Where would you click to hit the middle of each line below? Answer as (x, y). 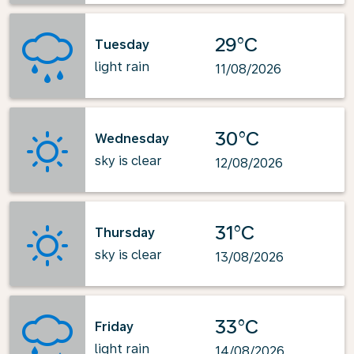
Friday (114, 326)
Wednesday (132, 138)
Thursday (125, 232)
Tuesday (122, 44)
